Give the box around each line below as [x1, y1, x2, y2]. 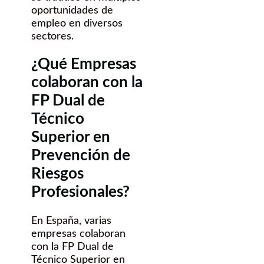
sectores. [31, 31, 74, 42]
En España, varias [31, 216, 111, 227]
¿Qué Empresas [31, 57, 136, 72]
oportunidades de [31, 5, 113, 16]
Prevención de [31, 148, 130, 164]
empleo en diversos [31, 18, 123, 29]
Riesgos [31, 166, 84, 182]
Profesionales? [31, 184, 130, 200]
